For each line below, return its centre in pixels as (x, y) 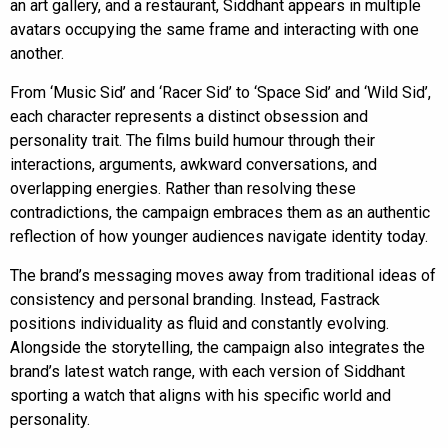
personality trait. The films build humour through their (192, 140)
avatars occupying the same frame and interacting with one (214, 29)
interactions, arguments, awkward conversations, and (193, 164)
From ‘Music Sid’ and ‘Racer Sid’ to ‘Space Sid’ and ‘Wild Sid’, (220, 92)
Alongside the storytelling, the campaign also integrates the (217, 347)
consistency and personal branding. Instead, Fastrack (195, 299)
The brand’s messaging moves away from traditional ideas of (223, 275)
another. (37, 53)
